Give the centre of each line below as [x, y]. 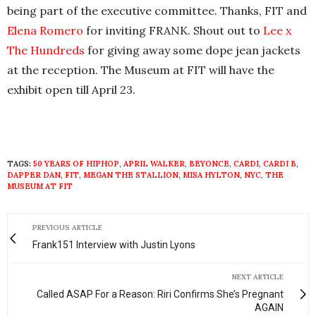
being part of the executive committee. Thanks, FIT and [157, 11]
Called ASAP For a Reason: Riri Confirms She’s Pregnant [160, 294]
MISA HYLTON [211, 175]
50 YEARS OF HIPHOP [76, 164]
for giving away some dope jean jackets [193, 50]
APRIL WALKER [154, 164]
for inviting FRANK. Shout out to [173, 30]
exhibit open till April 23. [71, 90]
